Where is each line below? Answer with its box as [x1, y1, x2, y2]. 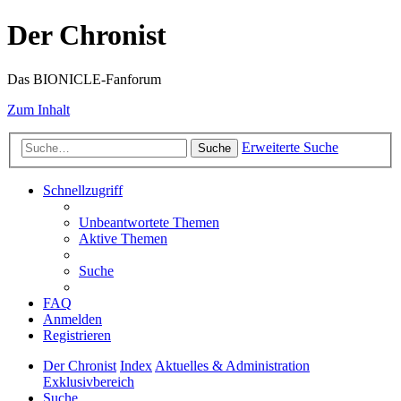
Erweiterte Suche [242, 140, 338, 156]
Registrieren [43, 328, 111, 344]
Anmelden [43, 311, 102, 328]
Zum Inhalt [7, 101, 70, 117]
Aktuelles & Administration [155, 358, 310, 374]
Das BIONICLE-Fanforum [7, 71, 161, 87]
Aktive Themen [79, 231, 167, 247]
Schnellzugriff [43, 183, 123, 199]
